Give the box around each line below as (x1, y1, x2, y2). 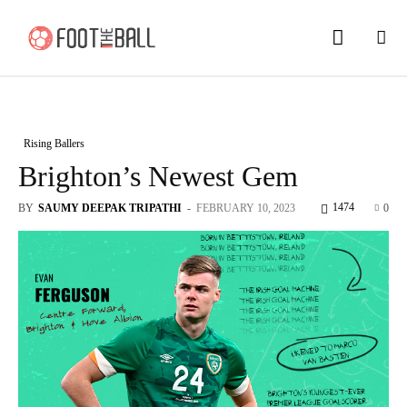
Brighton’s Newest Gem (18, 159, 298, 193)
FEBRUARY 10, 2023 (196, 201, 295, 214)
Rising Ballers (24, 136, 84, 150)
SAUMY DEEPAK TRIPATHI (38, 201, 182, 214)
